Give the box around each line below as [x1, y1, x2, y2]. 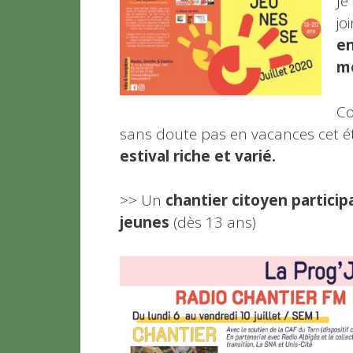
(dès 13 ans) [169, 212, 256, 233]
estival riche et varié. [120, 145, 276, 166]
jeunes [120, 212, 169, 233]
